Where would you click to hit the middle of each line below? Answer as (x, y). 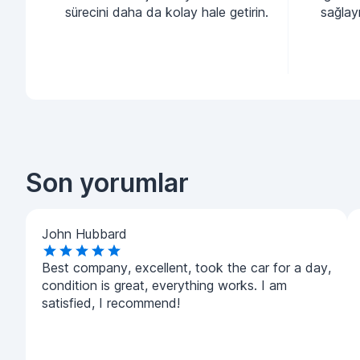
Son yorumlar (107, 183)
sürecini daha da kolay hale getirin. (166, 12)
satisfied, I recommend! (111, 303)
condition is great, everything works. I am (164, 285)
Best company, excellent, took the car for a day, (186, 268)
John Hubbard (84, 234)
